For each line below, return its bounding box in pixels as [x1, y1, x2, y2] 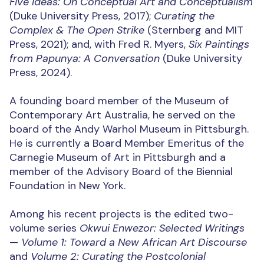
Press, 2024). [9, 65, 72, 80]
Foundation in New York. [9, 179, 126, 193]
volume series [9, 221, 80, 236]
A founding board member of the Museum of [9, 94, 229, 108]
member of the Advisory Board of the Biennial [9, 164, 233, 179]
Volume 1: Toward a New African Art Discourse [21, 235, 247, 250]
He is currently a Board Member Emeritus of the [9, 136, 244, 151]
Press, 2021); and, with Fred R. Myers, [9, 37, 189, 52]
